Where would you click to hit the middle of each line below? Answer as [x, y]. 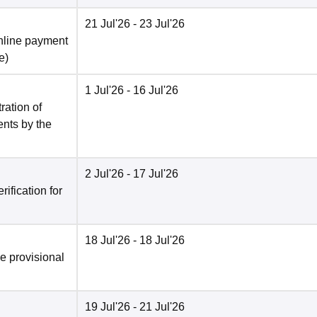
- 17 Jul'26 [151, 174]
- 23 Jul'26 [157, 24]
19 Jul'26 [108, 307]
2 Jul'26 [104, 174]
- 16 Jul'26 [151, 91]
